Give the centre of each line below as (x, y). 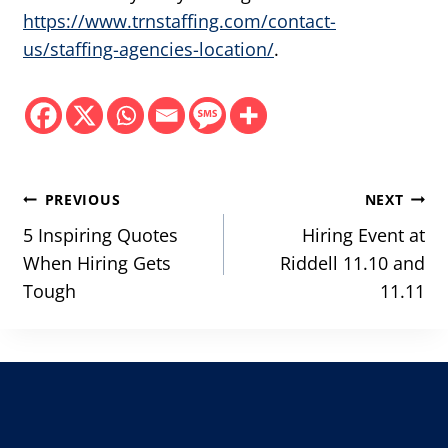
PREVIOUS (82, 200)
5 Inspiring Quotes (100, 235)
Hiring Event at (363, 235)
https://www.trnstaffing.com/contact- (179, 21)
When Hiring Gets (97, 263)
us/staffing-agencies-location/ (148, 49)
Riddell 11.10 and (352, 263)
